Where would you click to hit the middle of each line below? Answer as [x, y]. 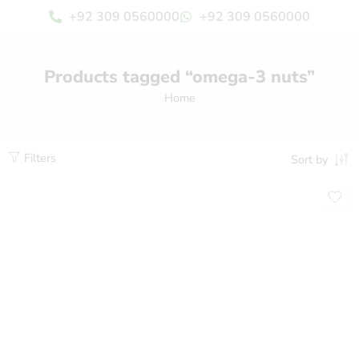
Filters [38, 158]
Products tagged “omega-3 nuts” [179, 77]
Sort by [309, 159]
